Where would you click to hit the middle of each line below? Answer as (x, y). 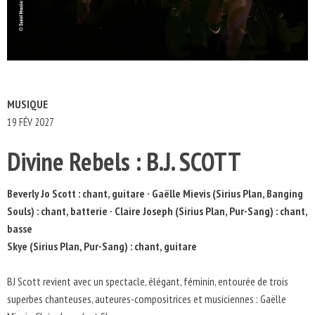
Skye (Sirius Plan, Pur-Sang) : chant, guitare (102, 246)
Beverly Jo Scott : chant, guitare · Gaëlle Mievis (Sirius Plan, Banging (155, 193)
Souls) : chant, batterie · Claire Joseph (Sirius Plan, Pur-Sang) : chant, (157, 211)
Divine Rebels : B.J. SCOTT (124, 161)
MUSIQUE (27, 104)
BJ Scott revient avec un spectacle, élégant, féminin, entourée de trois (148, 281)
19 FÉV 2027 (31, 122)
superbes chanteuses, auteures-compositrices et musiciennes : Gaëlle (147, 299)
